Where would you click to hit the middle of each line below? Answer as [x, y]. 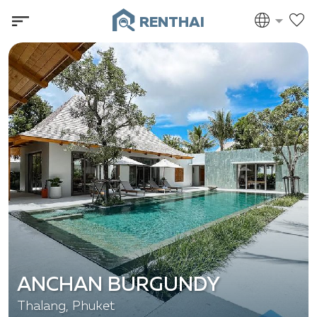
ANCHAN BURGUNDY [119, 285]
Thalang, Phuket [66, 306]
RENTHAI [214, 28]
